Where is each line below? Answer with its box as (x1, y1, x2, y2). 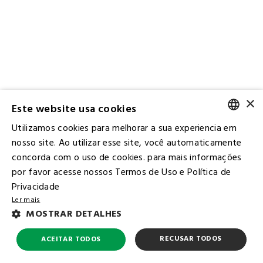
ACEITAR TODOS (41, 234, 101, 245)
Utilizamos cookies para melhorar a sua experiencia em (12, 121, 237, 136)
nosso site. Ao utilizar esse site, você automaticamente (12, 136, 242, 151)
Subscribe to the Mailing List (82, 225, 181, 239)
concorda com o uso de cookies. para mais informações (12, 150, 242, 166)
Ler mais (12, 194, 41, 206)
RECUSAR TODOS (160, 233, 222, 245)
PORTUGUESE (191, 129, 245, 144)
